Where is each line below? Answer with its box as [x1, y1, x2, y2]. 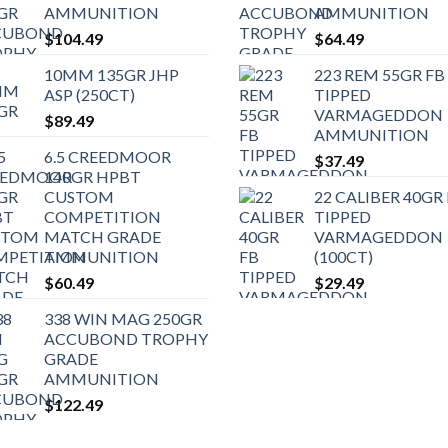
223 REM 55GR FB [314, 65, 445, 85]
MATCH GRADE [44, 227, 161, 247]
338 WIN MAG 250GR [44, 309, 202, 329]
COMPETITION [44, 207, 161, 227]
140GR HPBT [44, 167, 141, 187]
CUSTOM [44, 187, 114, 207]
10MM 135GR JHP [44, 65, 179, 85]
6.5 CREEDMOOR [44, 147, 171, 167]
